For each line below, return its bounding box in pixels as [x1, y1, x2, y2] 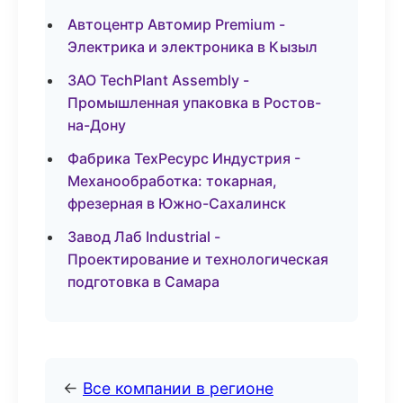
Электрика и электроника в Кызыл [67, 38, 318, 56]
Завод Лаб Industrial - [67, 228, 220, 246]
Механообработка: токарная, [67, 172, 277, 190]
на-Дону [67, 116, 126, 134]
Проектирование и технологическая [67, 250, 328, 268]
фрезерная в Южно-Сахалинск [67, 194, 286, 212]
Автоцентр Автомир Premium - [67, 15, 285, 33]
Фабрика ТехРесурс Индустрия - [67, 149, 300, 167]
